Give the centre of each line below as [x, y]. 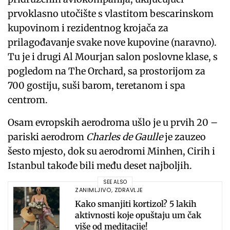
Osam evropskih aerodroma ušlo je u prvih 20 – [113, 122]
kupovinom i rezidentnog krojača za [88, 28]
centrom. [28, 100]
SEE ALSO [115, 182]
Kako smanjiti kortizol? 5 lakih [136, 204]
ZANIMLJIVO [93, 190]
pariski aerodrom [47, 137]
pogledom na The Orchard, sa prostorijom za [107, 71]
